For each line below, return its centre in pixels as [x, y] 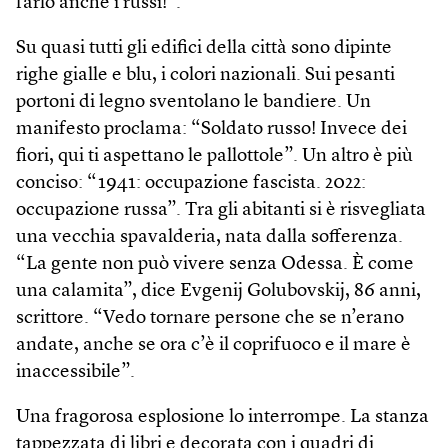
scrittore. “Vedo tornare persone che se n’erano [210, 318]
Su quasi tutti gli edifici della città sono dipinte [204, 48]
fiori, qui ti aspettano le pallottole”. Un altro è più [214, 156]
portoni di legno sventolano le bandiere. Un [193, 102]
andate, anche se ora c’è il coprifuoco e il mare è [213, 345]
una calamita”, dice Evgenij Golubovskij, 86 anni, [218, 291]
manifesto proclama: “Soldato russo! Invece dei [211, 129]
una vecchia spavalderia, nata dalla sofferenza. [209, 237]
